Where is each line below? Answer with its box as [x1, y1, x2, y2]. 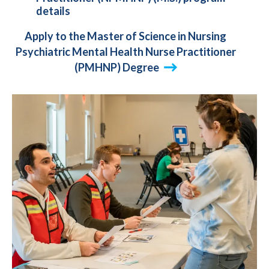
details [36, 4, 70, 17]
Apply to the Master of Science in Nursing [25, 29, 226, 43]
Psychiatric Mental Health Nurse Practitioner [15, 44, 236, 58]
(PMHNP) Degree [74, 60, 159, 74]
